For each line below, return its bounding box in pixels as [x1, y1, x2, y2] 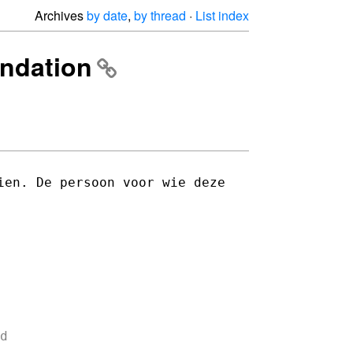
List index [195, 6, 249, 24]
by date [87, 6, 128, 24]
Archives [35, 6, 87, 24]
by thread [134, 6, 186, 24]
